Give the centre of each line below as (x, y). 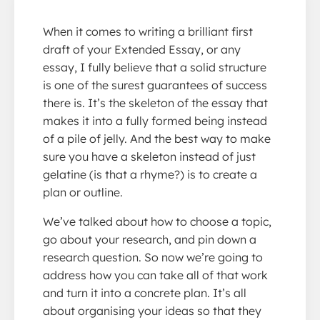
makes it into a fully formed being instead (155, 120)
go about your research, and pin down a (150, 239)
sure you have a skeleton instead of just (149, 156)
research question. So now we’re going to (153, 257)
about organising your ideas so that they (152, 310)
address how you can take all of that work (155, 275)
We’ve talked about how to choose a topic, (157, 221)
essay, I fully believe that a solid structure (155, 67)
